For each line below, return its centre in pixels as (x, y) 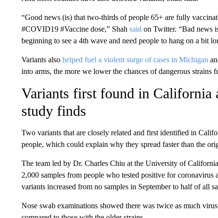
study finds (54, 111)
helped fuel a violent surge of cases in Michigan (135, 60)
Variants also (42, 60)
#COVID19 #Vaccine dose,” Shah (74, 29)
